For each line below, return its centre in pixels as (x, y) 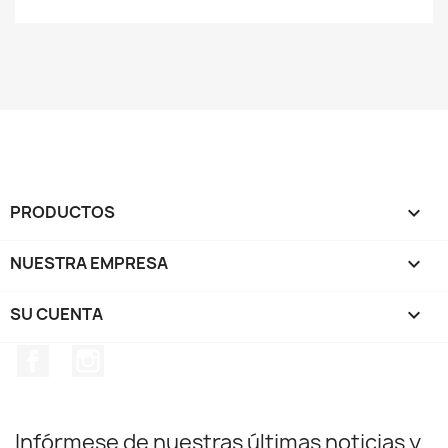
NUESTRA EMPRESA (89, 262)
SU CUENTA (56, 313)
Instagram (138, 354)
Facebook (82, 354)
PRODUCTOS (62, 211)
